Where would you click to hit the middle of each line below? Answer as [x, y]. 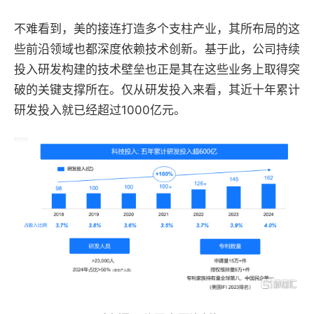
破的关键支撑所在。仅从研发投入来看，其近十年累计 [157, 90]
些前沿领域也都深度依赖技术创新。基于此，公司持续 [157, 49]
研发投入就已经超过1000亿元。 [100, 110]
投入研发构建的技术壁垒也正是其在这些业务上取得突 [157, 69]
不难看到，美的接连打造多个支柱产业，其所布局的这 [157, 29]
